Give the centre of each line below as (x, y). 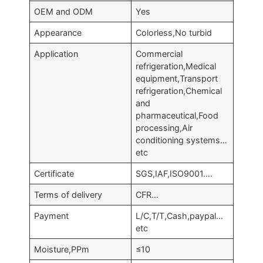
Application (56, 54)
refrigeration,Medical (176, 66)
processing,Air (164, 128)
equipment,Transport (177, 78)
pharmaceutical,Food (177, 115)
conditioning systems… (182, 140)
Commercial (159, 54)
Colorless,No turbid (174, 33)
